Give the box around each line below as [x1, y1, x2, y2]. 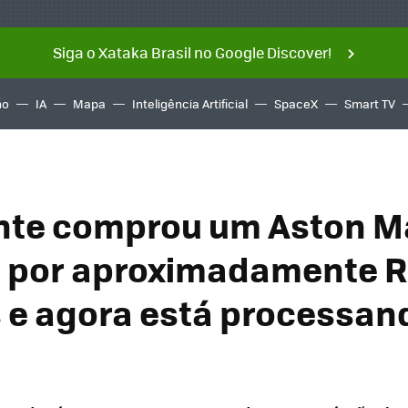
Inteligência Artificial [132, 95, 248, 112]
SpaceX [274, 95, 318, 112]
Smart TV [344, 95, 395, 112]
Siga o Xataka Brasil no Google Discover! [52, 42, 331, 63]
